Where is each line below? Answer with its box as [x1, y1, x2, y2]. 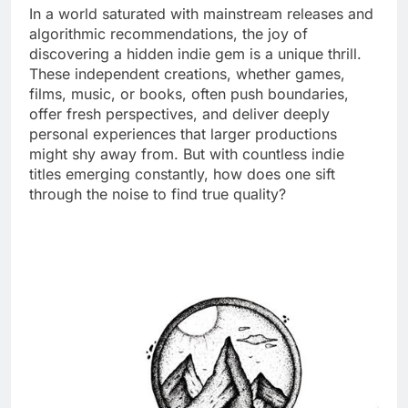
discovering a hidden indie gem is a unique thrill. [29, 44, 362, 63]
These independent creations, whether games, [29, 64, 345, 83]
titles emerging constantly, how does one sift [29, 164, 335, 183]
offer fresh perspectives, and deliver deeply [29, 104, 330, 123]
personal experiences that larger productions [29, 124, 337, 143]
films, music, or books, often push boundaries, [29, 84, 349, 103]
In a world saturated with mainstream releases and [29, 4, 373, 23]
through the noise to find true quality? [29, 184, 286, 203]
